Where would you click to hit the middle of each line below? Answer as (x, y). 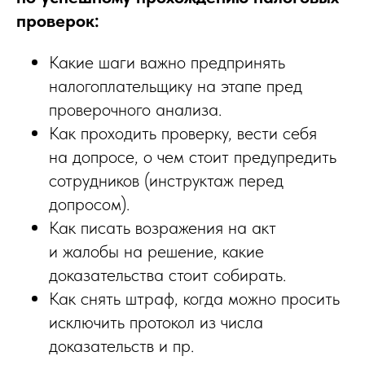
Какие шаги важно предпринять (167, 62)
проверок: (58, 21)
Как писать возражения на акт (163, 228)
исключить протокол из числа (156, 322)
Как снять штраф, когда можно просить (194, 299)
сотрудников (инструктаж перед (166, 180)
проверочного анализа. (135, 110)
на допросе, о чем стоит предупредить (193, 157)
